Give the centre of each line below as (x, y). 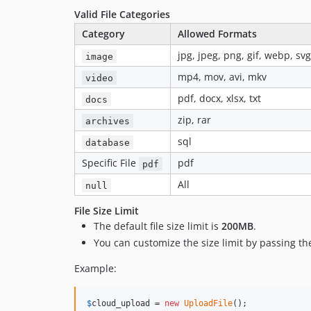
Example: (95, 268)
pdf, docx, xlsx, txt (219, 99)
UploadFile (208, 303)
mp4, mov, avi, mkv (222, 77)
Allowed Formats (217, 34)
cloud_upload (121, 303)
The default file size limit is (158, 226)
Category (103, 34)
